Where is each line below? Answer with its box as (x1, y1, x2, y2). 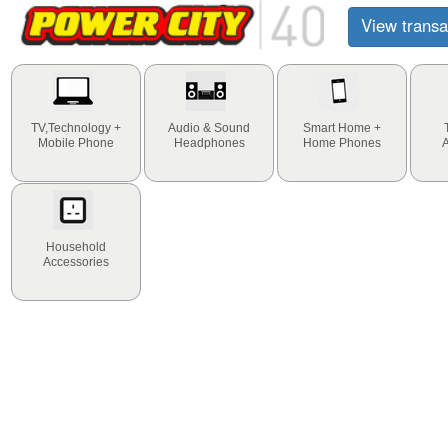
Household (46, 240, 107, 255)
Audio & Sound (168, 121, 251, 136)
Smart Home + (303, 121, 382, 136)
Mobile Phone (38, 136, 115, 151)
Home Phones (303, 136, 382, 151)
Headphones (173, 136, 245, 151)
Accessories (43, 255, 110, 270)
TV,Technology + (31, 121, 122, 136)
